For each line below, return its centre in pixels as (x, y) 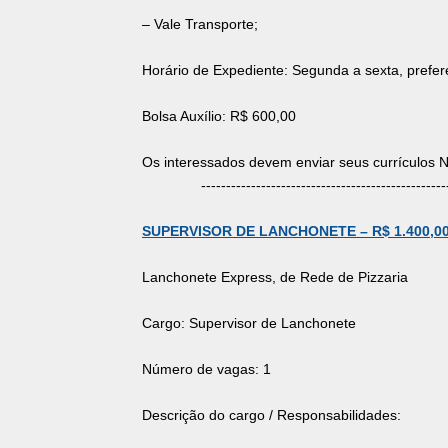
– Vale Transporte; (200, 24)
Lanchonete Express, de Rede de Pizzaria (275, 277)
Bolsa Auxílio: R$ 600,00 (219, 116)
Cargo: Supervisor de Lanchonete (249, 323)
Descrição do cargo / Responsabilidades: (271, 415)
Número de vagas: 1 (206, 369)
